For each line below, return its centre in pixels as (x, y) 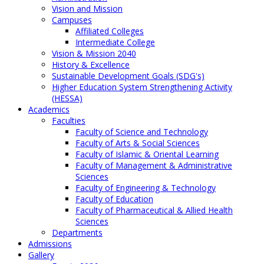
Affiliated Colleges (110, 31)
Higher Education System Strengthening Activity (142, 87)
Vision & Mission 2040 (94, 53)
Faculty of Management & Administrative (154, 165)
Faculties (69, 120)
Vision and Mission (87, 8)
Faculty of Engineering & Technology (146, 187)
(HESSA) (67, 98)
